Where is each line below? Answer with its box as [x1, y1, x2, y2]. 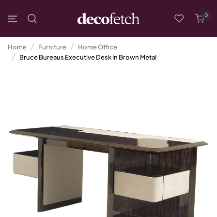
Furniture [38, 43, 66, 51]
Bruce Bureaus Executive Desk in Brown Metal [19, 53, 156, 61]
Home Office [78, 43, 117, 51]
